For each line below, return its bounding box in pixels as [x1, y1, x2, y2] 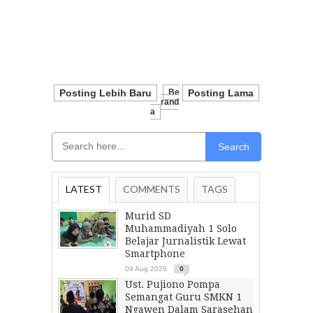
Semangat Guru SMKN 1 [125, 291, 242, 303]
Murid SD [125, 210, 171, 221]
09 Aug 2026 [125, 265, 167, 272]
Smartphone [125, 248, 185, 259]
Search [217, 141, 249, 152]
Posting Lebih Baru [59, 87, 152, 99]
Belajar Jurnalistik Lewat [125, 235, 246, 247]
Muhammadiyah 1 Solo [125, 223, 237, 234]
